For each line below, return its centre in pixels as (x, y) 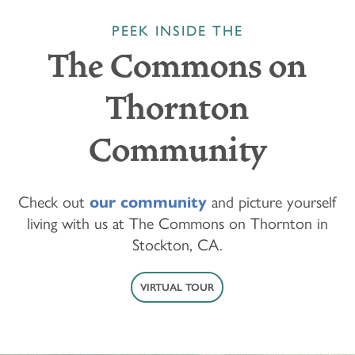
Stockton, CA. (177, 245)
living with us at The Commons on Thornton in (177, 224)
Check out (54, 202)
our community (149, 203)
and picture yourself (272, 202)
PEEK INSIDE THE (177, 31)
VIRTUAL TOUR (177, 288)
